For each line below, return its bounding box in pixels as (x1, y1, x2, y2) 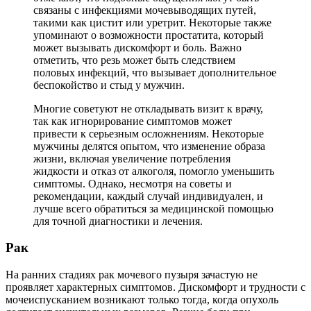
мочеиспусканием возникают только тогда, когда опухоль (6, 294, 278, 306)
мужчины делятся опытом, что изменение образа (33, 140, 265, 152)
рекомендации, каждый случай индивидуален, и (33, 190, 263, 202)
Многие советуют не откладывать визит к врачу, (33, 102, 263, 115)
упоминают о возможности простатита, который (33, 28, 264, 41)
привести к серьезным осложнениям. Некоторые (33, 127, 264, 140)
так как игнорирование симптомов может (33, 115, 232, 127)
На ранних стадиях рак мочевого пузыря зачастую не (6, 269, 258, 281)
